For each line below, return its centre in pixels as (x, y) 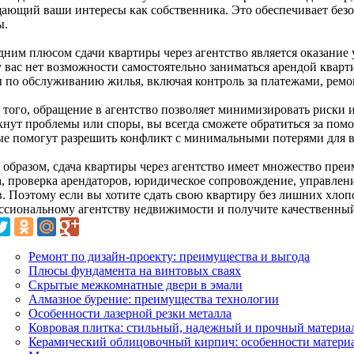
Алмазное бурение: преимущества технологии (154, 299)
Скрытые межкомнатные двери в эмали (136, 284)
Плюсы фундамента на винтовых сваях (135, 270)
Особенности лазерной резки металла (130, 313)
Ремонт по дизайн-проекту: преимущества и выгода (169, 256)
